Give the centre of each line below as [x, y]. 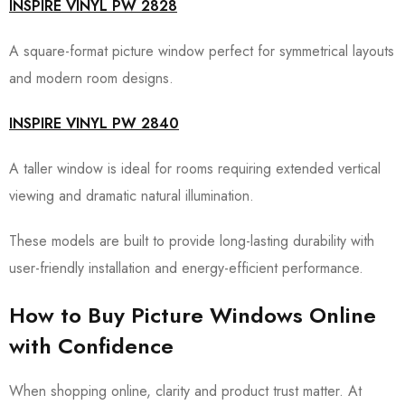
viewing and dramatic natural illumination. [132, 196]
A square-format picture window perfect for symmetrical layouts [202, 51]
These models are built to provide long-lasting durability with [192, 241]
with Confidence [91, 346]
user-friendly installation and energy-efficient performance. [186, 268]
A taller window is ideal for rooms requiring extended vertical [195, 169]
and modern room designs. [91, 78]
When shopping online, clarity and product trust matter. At [185, 391]
